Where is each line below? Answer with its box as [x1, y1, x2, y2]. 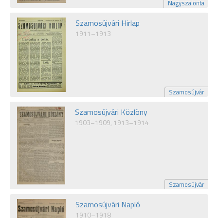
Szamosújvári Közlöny [75, 106, 148, 118]
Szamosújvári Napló [75, 198, 140, 210]
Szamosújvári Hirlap [75, 17, 140, 29]
